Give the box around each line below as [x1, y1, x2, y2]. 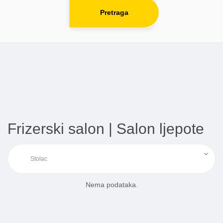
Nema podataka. [85, 181, 138, 189]
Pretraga [100, 8, 129, 17]
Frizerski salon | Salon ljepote [7, 120, 204, 137]
